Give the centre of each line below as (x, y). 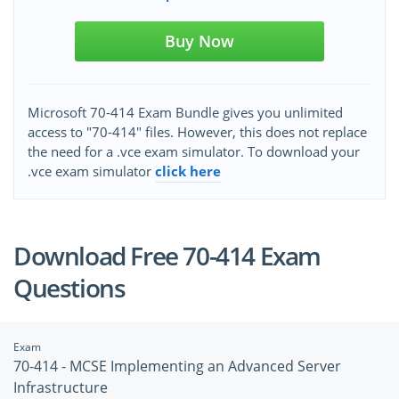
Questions (69, 288)
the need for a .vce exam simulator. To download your (194, 152)
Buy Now (199, 41)
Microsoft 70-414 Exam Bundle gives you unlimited (185, 113)
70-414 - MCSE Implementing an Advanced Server (177, 366)
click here (188, 171)
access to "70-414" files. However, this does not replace (197, 132)
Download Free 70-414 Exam (167, 256)
